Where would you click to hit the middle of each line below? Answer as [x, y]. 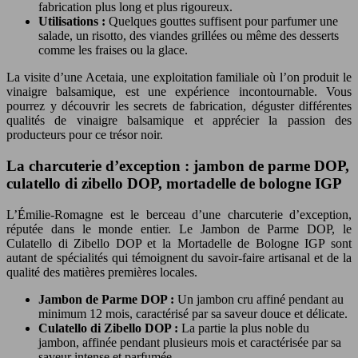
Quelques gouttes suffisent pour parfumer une [223, 22]
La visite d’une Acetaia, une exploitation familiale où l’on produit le [179, 78]
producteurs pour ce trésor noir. [85, 135]
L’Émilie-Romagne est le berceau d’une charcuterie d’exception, [179, 214]
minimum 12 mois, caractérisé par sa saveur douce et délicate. [193, 313]
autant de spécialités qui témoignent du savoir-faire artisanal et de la [179, 257]
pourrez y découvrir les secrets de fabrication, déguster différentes [179, 106]
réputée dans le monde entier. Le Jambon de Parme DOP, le [179, 229]
